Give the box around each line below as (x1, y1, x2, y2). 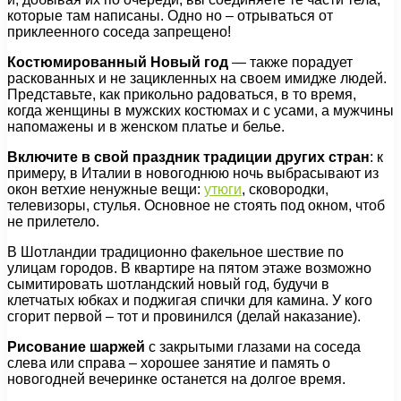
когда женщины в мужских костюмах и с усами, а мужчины (7, 102, 394, 118)
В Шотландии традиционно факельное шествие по (7, 243, 344, 260)
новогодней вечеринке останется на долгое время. (7, 371, 346, 387)
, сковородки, (242, 181, 328, 197)
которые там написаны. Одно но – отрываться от (7, 7, 333, 23)
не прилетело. (7, 213, 99, 229)
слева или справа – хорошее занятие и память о (7, 354, 330, 371)
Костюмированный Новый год (7, 54, 228, 70)
